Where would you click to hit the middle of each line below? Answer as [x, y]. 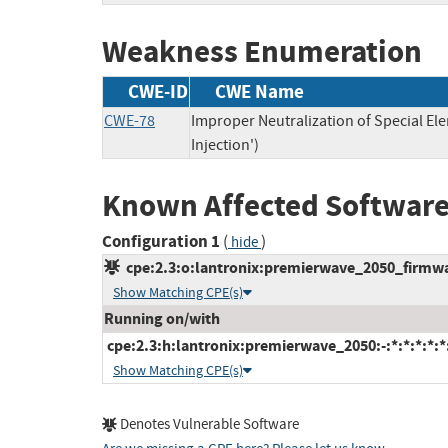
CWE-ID [158, 91]
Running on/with [162, 319]
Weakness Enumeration [262, 52]
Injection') [225, 144]
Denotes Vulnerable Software [208, 425]
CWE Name [259, 91]
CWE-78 [129, 120]
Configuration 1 [161, 242]
